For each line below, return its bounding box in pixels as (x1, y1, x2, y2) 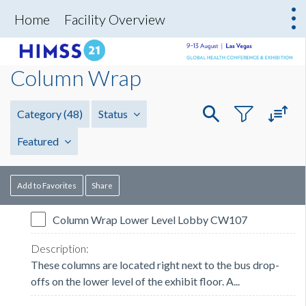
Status (98, 107, 130, 121)
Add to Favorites (16, 180, 76, 191)
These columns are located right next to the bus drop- (31, 258, 279, 272)
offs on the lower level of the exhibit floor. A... (31, 275, 240, 288)
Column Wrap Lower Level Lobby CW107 (53, 213, 247, 227)
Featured (17, 135, 61, 148)
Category (17, 107, 64, 121)
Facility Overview (64, 11, 165, 27)
